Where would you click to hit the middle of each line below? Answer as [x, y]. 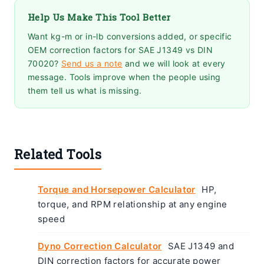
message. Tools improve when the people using [124, 77]
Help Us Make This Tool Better [99, 17]
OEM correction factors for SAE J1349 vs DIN [121, 49]
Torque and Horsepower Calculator [117, 189]
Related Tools [58, 154]
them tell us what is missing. [85, 90]
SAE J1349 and [200, 246]
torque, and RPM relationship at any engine [133, 204]
